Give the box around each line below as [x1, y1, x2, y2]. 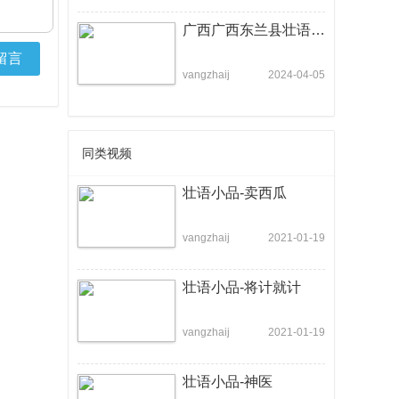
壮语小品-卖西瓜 [183, 185, 287, 200]
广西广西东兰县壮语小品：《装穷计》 [311, 22, 325, 37]
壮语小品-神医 [183, 374, 273, 389]
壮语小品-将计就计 [183, 280, 301, 295]
